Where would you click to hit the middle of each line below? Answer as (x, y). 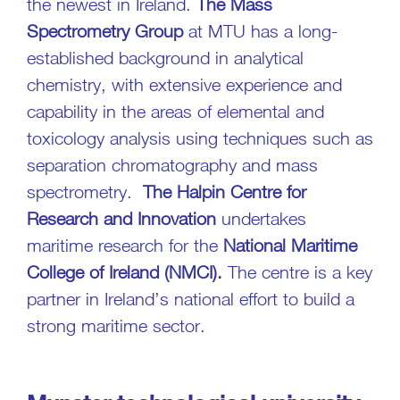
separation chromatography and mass (172, 164)
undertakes (261, 218)
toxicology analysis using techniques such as (200, 137)
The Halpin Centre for (225, 191)
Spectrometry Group (105, 30)
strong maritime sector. (116, 325)
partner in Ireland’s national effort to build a (191, 298)
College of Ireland (93, 271)
